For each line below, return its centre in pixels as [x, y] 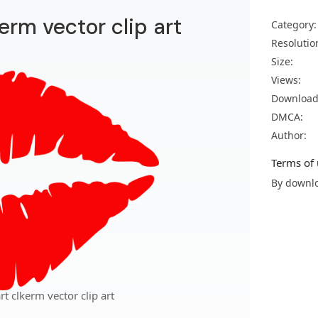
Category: [294, 24]
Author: [289, 135]
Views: [286, 80]
